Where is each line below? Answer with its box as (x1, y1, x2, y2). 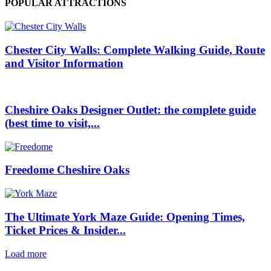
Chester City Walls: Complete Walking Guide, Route (5, 43, 265, 56)
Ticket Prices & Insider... (5, 223, 126, 237)
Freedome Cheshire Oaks (5, 163, 129, 177)
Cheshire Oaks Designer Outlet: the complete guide (5, 103, 256, 117)
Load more (5, 248, 47, 259)
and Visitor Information (5, 56, 123, 70)
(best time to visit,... (5, 117, 100, 130)
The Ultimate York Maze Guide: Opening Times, (5, 210, 245, 223)
